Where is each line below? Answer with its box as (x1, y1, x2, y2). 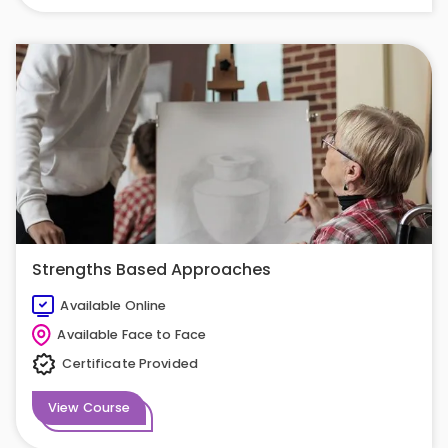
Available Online (60, 296, 167, 314)
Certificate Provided (62, 355, 198, 373)
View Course (48, 399, 131, 416)
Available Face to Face (57, 325, 207, 343)
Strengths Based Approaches (32, 257, 271, 281)
